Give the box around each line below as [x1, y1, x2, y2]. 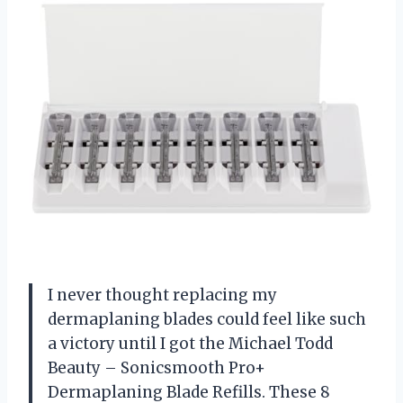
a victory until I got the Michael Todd [48, 334, 333, 354]
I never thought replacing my [48, 285, 277, 306]
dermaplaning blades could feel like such [48, 309, 366, 330]
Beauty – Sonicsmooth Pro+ [48, 358, 265, 379]
